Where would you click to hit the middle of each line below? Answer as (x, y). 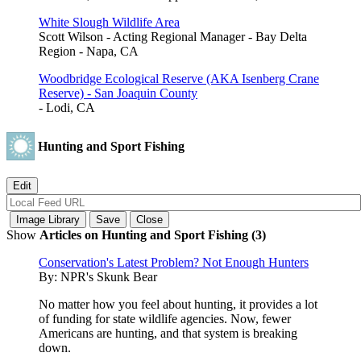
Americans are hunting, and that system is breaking (168, 334)
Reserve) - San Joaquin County (118, 93)
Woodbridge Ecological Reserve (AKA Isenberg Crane (179, 78)
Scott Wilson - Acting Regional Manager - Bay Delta (173, 36)
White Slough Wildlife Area (109, 22)
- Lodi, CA (67, 107)
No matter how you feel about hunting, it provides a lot (178, 305)
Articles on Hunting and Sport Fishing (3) (153, 235)
